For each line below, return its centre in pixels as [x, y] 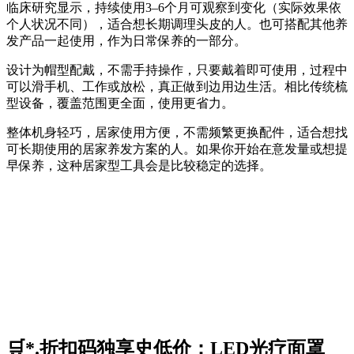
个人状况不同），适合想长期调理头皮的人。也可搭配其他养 [177, 24]
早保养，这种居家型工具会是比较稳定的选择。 [139, 166]
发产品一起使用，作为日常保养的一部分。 [126, 41]
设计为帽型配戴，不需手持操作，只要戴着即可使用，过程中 [177, 70]
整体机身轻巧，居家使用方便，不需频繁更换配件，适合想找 [177, 133]
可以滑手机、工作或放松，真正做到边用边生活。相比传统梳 [177, 87]
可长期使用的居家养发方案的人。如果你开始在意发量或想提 [177, 149]
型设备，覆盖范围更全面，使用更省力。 [120, 104]
